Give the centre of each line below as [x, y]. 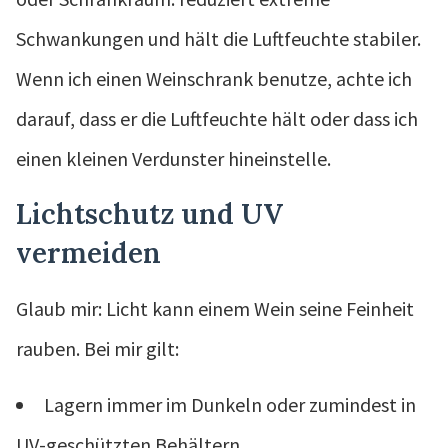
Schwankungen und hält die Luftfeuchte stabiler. [218, 38]
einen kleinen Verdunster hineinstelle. [173, 158]
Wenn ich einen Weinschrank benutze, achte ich [214, 78]
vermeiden [88, 252]
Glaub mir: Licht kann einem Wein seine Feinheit [215, 308]
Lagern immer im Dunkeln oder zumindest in [230, 404]
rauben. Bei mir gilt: [97, 348]
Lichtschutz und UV [149, 213]
